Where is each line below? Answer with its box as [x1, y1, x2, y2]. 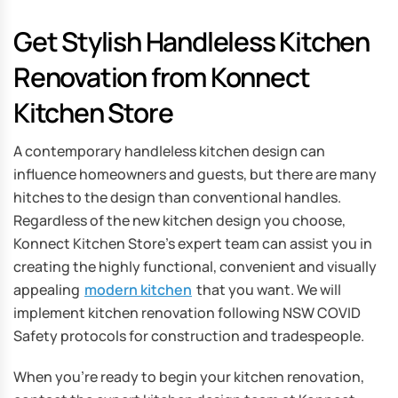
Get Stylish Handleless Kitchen [13, 22, 370, 60]
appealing [13, 279, 83, 299]
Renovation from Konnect [13, 58, 310, 95]
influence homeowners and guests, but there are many [13, 163, 377, 184]
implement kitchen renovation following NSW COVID [13, 302, 361, 322]
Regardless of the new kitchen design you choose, [13, 210, 346, 230]
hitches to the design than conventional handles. [13, 187, 341, 207]
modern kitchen [84, 279, 192, 299]
